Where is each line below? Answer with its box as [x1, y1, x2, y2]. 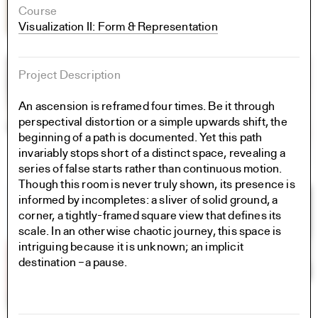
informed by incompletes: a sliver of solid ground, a [18, 194, 278, 207]
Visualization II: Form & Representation [18, 21, 218, 34]
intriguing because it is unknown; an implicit [18, 241, 244, 254]
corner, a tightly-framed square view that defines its [18, 210, 282, 223]
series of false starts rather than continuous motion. [18, 163, 283, 176]
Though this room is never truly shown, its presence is [18, 179, 295, 192]
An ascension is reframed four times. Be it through [18, 101, 275, 114]
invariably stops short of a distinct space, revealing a [18, 148, 286, 160]
